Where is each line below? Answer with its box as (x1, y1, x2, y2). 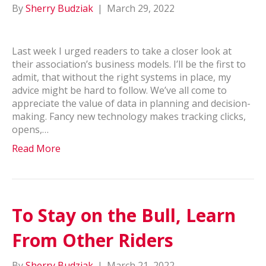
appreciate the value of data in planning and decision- (12, 97, 251, 110)
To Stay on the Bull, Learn (12, 203, 236, 227)
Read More (12, 142, 61, 155)
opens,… (12, 123, 49, 136)
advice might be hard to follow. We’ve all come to (12, 84, 227, 97)
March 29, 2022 (107, 2, 175, 15)
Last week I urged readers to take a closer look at (12, 45, 232, 58)
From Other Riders (12, 228, 173, 252)
